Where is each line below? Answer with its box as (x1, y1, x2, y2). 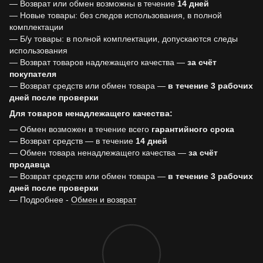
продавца (9, 160, 50, 169)
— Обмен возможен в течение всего (9, 124, 151, 134)
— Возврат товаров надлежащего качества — (9, 58, 187, 67)
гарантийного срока (151, 124, 234, 134)
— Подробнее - (9, 195, 71, 204)
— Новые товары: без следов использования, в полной (9, 11, 222, 20)
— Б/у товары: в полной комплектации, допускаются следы (9, 34, 238, 43)
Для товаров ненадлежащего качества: (9, 109, 173, 118)
